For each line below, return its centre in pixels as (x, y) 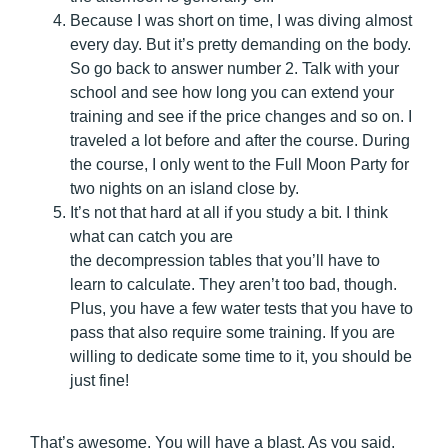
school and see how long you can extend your (232, 92)
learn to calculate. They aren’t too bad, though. (233, 284)
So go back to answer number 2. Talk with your (234, 68)
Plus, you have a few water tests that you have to (241, 308)
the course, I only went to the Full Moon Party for (239, 164)
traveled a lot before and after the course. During (240, 140)
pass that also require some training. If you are (232, 332)
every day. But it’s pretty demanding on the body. (240, 44)
